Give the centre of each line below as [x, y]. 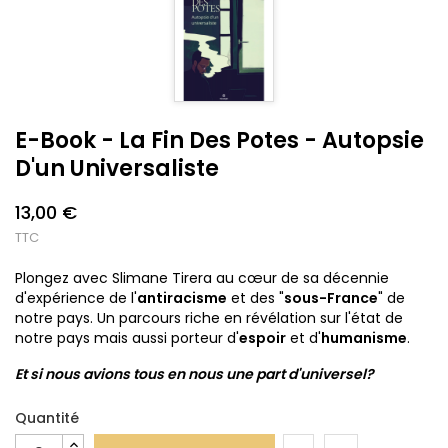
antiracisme [182, 297]
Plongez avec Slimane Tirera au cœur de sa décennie [202, 277]
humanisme [364, 337]
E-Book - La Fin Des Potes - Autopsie [219, 140]
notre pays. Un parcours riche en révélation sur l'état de [209, 317]
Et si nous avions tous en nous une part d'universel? [194, 373]
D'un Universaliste [117, 168]
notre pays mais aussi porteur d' [127, 337]
